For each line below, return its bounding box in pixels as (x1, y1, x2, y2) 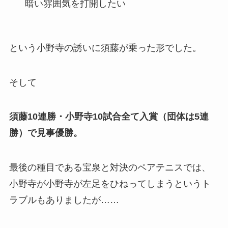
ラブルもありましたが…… (9, 195, 119, 206)
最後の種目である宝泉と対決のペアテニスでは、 (9, 162, 211, 173)
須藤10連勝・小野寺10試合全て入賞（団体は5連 (9, 111, 209, 122)
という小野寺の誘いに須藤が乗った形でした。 (9, 42, 202, 53)
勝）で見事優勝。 (9, 128, 82, 138)
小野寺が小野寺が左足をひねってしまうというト (9, 179, 211, 189)
